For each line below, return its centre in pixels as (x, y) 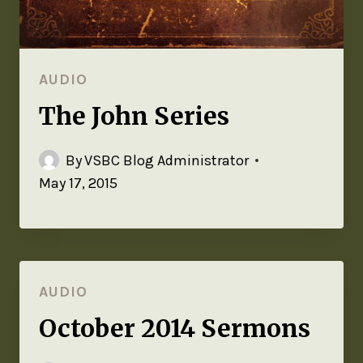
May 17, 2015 (78, 183)
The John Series (134, 115)
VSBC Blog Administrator (167, 160)
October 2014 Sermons (175, 328)
